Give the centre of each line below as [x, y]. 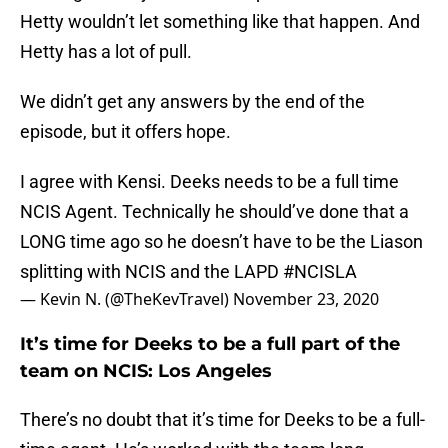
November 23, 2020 [306, 299]
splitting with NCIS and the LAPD [151, 272]
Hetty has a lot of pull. [106, 52]
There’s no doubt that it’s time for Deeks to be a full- [222, 420]
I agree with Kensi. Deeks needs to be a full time [209, 182]
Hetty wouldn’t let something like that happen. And [220, 22]
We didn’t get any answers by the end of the [192, 102]
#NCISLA [320, 272]
